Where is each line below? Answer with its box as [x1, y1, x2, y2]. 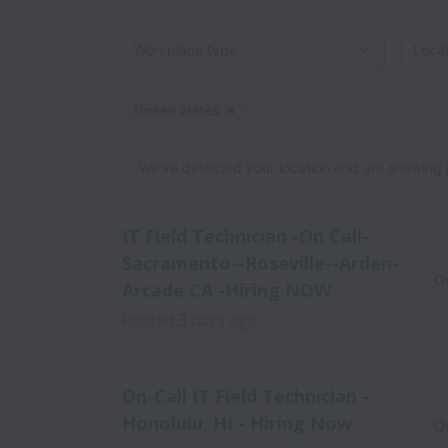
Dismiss [226, 103, 274, 119]
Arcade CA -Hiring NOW [122, 278, 331, 302]
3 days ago [178, 309, 258, 331]
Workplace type [121, 30, 224, 47]
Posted [122, 309, 174, 331]
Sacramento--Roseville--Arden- [122, 251, 399, 275]
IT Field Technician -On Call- [122, 224, 369, 248]
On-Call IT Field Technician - [122, 384, 369, 408]
